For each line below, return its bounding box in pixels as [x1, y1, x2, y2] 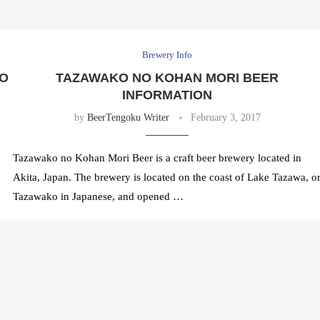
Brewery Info [142, 49, 193, 61]
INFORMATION [122, 88, 213, 103]
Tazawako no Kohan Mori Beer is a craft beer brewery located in [12, 152, 301, 164]
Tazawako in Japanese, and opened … [12, 191, 184, 203]
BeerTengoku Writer [86, 112, 169, 124]
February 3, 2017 [190, 112, 261, 124]
